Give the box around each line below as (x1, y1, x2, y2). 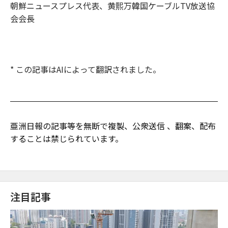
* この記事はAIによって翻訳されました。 (10, 63, 161, 75)
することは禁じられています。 (10, 132, 123, 145)
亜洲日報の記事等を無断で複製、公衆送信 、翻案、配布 (10, 119, 216, 132)
